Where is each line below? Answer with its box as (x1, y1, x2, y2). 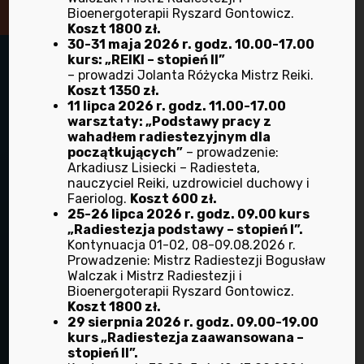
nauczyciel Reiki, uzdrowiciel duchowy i (67, 175, 310, 191)
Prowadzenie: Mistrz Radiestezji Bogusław (67, 253, 327, 268)
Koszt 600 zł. (130, 191, 218, 206)
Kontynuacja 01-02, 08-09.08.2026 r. (67, 237, 297, 253)
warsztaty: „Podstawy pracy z (67, 114, 272, 129)
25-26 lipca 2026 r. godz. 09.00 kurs (67, 206, 310, 222)
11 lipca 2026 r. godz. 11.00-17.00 (67, 98, 287, 114)
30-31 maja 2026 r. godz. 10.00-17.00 (67, 37, 315, 52)
